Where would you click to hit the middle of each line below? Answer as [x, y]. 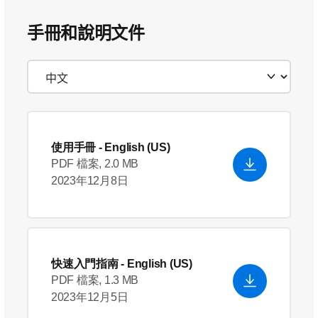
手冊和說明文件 [86, 33]
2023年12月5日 [90, 297]
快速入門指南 [85, 264]
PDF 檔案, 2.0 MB [95, 164]
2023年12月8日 [90, 181]
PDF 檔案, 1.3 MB [95, 280]
